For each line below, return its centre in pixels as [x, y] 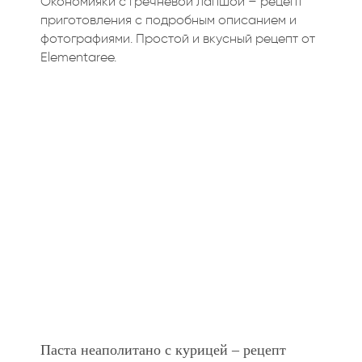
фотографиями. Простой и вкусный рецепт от [178, 38]
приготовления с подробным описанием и [168, 19]
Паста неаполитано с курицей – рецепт [163, 350]
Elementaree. [78, 57]
